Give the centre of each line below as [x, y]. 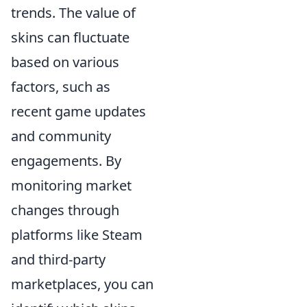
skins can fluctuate [70, 37]
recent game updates [78, 111]
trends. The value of [73, 13]
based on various [65, 62]
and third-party [58, 259]
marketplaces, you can [82, 284]
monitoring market [71, 185]
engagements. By [66, 161]
